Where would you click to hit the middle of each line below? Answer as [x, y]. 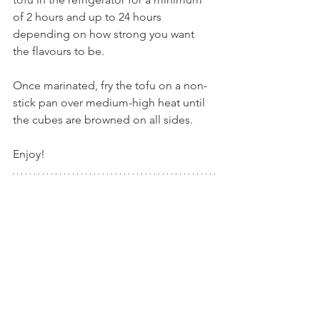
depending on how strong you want [105, 34]
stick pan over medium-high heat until [110, 103]
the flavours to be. [59, 51]
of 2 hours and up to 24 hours [89, 17]
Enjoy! [29, 154]
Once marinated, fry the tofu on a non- [110, 86]
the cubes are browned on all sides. [103, 120]
